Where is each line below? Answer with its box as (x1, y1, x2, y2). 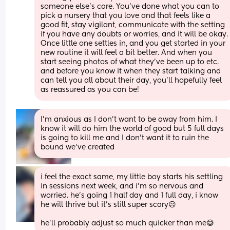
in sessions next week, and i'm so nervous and (41, 182, 204, 190)
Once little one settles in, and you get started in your (41, 40, 226, 47)
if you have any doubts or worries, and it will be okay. (41, 30, 228, 38)
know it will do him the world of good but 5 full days (41, 125, 224, 132)
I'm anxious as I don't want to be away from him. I (41, 116, 218, 123)
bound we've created (41, 143, 115, 151)
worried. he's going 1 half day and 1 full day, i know (41, 191, 219, 199)
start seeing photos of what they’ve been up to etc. (41, 58, 219, 66)
